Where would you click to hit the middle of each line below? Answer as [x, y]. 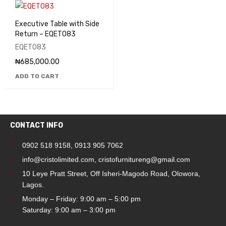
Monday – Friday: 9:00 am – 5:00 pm [81, 199]
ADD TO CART [37, 76]
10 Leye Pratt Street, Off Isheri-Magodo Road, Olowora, [111, 174]
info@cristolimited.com [58, 159]
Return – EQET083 [45, 34]
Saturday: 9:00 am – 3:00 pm [69, 210]
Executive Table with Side [57, 24]
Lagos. [33, 185]
